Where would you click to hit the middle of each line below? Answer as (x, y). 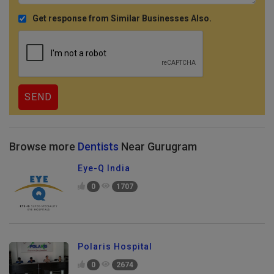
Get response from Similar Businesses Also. (122, 18)
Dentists (98, 146)
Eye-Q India (104, 168)
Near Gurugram (158, 146)
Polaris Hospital (115, 246)
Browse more (43, 146)
